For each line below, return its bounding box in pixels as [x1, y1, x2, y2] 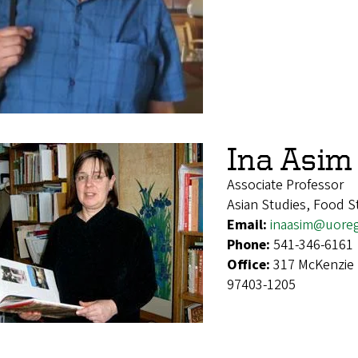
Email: [227, 214, 270, 235]
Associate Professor [227, 174, 344, 195]
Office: [227, 254, 273, 275]
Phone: [227, 234, 273, 255]
